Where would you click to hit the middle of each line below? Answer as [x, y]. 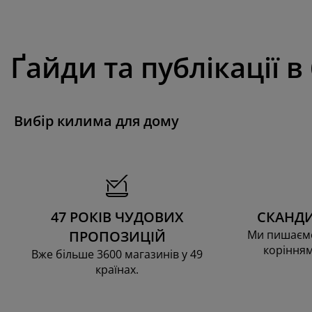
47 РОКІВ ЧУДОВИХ [117, 217]
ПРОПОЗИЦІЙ [117, 236]
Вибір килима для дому [96, 120]
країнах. [117, 269]
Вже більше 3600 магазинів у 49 [117, 254]
